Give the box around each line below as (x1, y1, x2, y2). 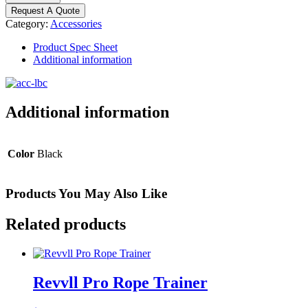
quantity (5, 36, 40, 49)
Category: (5, 17, 50, 30)
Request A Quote (11, 5, 80, 16)
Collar (5, 24, 32, 36)
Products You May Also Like (5, 186, 167, 201)
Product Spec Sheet (33, 41, 118, 53)
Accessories (50, 17, 102, 30)
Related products (5, 215, 126, 234)
